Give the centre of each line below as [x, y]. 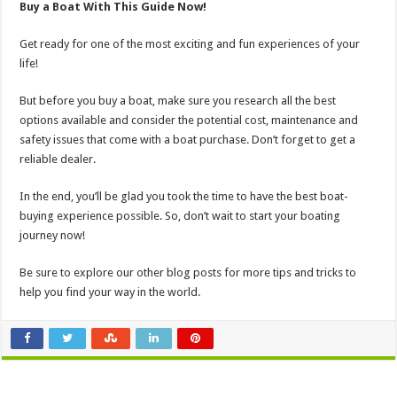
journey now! [53, 236]
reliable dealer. [58, 160]
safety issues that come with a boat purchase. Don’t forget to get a [188, 140]
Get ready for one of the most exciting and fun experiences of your [190, 44]
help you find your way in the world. [110, 292]
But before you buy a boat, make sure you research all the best [178, 101]
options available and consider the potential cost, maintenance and [189, 121]
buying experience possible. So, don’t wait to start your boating [180, 216]
